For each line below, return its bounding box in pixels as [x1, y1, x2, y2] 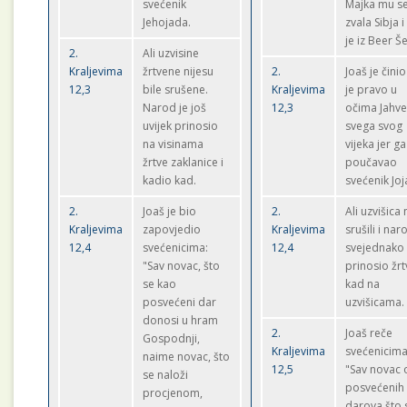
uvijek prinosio [143, 118, 219, 134]
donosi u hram [143, 313, 219, 328]
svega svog [345, 118, 403, 134]
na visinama [143, 136, 204, 152]
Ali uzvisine [143, 45, 200, 61]
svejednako [345, 240, 405, 255]
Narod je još [143, 100, 207, 115]
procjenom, [143, 385, 203, 401]
